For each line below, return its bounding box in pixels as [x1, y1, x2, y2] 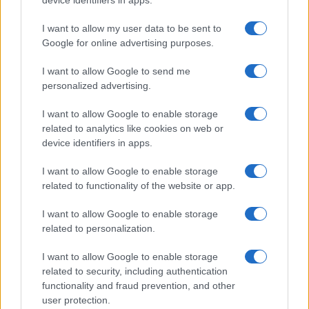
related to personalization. [42, 223, 155, 234]
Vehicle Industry [11, 218, 96, 232]
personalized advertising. [42, 80, 151, 91]
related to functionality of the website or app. [42, 180, 235, 191]
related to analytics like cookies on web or [42, 123, 223, 134]
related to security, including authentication [42, 266, 228, 277]
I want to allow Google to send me [42, 66, 190, 77]
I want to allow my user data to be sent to [42, 23, 221, 34]
